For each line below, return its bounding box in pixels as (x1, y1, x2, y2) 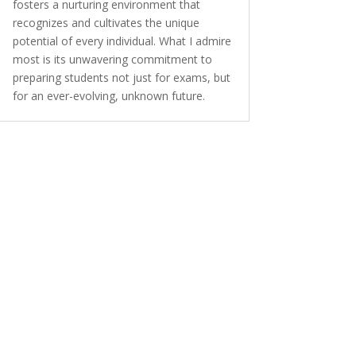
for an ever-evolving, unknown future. (12, 88, 205, 104)
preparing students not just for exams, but (12, 70, 230, 86)
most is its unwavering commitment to (12, 52, 212, 68)
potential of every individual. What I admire (12, 33, 231, 49)
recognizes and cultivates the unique (12, 15, 199, 31)
